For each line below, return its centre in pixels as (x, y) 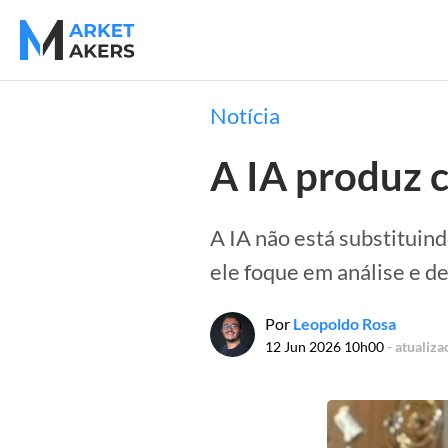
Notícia (244, 115)
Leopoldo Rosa (344, 323)
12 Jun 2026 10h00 (324, 346)
